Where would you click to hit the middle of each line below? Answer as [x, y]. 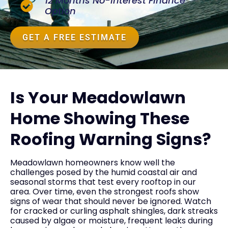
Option [61, 11]
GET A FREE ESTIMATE [75, 38]
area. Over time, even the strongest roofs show [105, 191]
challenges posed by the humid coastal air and [104, 172]
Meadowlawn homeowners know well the [93, 162]
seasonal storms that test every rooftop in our [103, 182]
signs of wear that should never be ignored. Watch [111, 201]
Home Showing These [100, 118]
